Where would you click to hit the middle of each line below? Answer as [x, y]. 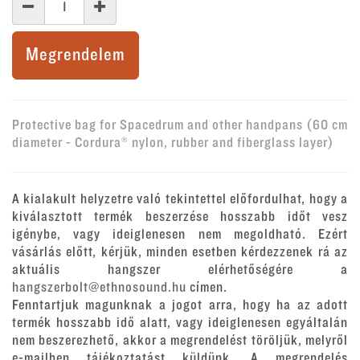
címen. [207, 288]
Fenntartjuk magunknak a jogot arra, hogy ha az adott [180, 305]
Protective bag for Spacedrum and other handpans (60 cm [180, 125]
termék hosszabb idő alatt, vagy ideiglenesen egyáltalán [180, 323]
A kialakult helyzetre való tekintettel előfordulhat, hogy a [180, 199]
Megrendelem [76, 55]
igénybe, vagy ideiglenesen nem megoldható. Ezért [180, 235]
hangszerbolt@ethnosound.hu [99, 288]
